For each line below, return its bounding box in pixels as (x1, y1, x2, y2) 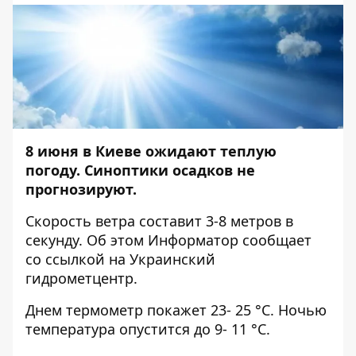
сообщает (238, 230, 311, 250)
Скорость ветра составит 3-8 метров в (25, 211, 293, 230)
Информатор (148, 230, 238, 250)
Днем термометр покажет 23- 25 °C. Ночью (25, 300, 327, 319)
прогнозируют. (25, 180, 137, 199)
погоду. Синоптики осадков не (25, 161, 255, 180)
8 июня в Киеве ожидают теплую (25, 141, 277, 161)
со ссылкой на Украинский (25, 250, 215, 269)
